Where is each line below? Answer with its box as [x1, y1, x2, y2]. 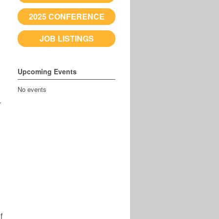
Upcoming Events [18, 66, 77, 77]
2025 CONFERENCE [28, 11, 105, 22]
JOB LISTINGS [39, 33, 94, 44]
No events [18, 85, 46, 94]
